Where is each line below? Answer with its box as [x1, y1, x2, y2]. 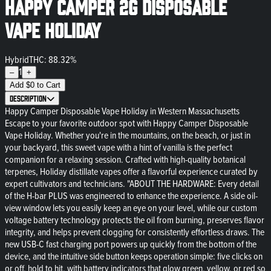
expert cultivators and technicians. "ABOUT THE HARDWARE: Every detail [5, 177, 259, 190]
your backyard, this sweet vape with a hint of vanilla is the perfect [5, 141, 232, 154]
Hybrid [5, 53, 29, 66]
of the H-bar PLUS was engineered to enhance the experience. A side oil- [5, 189, 258, 202]
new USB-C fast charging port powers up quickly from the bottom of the [5, 238, 256, 250]
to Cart [37, 80, 60, 90]
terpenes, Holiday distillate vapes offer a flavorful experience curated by [5, 165, 258, 178]
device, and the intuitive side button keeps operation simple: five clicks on [5, 250, 263, 263]
